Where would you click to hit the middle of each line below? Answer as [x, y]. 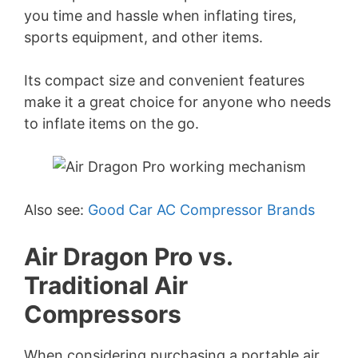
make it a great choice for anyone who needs [177, 102]
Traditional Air [106, 285]
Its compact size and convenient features [164, 80]
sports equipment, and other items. [143, 37]
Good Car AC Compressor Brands [201, 210]
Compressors [103, 314]
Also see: [56, 210]
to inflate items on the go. [111, 123]
